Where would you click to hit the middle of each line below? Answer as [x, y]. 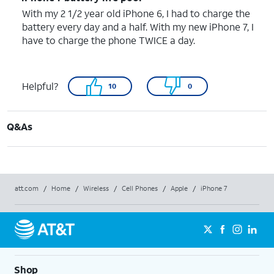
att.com [27, 188]
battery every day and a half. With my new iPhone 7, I [138, 27]
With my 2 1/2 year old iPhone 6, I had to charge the [136, 13]
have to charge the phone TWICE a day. [109, 40]
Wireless [96, 188]
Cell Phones [140, 188]
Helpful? [40, 86]
